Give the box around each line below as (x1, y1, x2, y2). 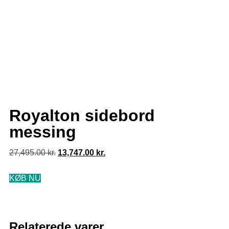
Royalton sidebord (9, 106, 155, 125)
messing (9, 123, 76, 141)
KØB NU (9, 174, 41, 182)
